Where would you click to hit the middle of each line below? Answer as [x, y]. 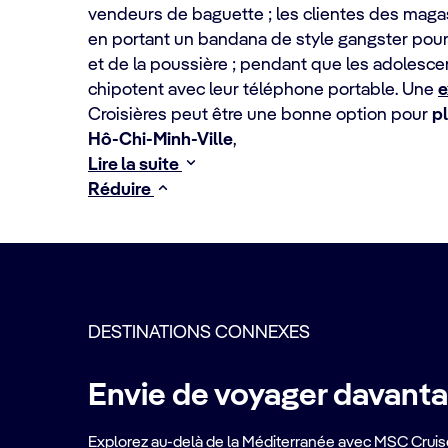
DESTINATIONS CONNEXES [199, 333]
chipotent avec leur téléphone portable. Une [263, 90]
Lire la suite [135, 165]
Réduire [121, 190]
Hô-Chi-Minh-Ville [160, 140]
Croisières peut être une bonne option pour [260, 115]
